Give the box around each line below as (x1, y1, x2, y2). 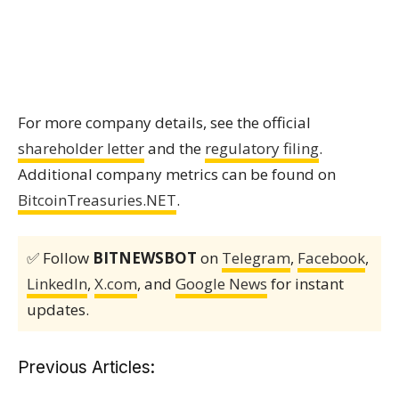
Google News (175, 273, 267, 294)
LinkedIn (27, 273, 87, 294)
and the (144, 137, 205, 159)
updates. (27, 298, 89, 320)
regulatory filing (205, 137, 319, 159)
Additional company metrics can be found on (18, 163, 336, 184)
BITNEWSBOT (93, 247, 197, 268)
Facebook (297, 247, 365, 268)
